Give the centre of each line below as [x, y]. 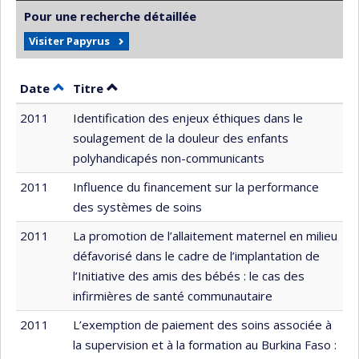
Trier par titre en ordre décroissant [214, 87]
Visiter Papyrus [69, 40]
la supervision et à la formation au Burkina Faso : [205, 344]
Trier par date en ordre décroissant [160, 87]
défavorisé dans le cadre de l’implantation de [196, 255]
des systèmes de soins [137, 206]
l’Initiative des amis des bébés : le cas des [189, 275]
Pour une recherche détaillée [110, 16]
